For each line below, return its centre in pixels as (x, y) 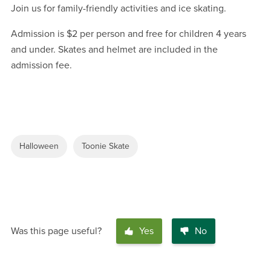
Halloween (39, 146)
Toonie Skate (106, 146)
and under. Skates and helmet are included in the (114, 49)
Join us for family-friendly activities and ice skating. (119, 8)
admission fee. (41, 65)
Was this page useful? (56, 231)
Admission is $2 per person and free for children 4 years (129, 34)
